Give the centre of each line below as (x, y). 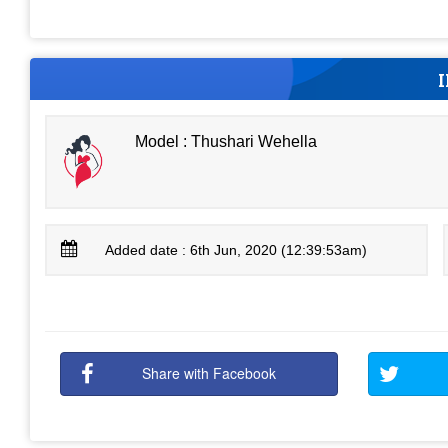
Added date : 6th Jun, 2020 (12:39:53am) (236, 250)
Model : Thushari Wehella (226, 141)
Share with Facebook (209, 373)
